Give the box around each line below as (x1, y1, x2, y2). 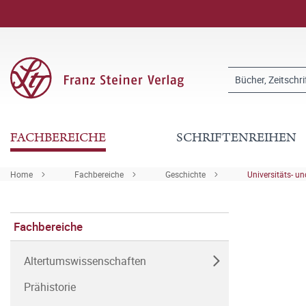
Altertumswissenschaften (24, 253, 146, 268)
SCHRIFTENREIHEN (176, 128, 297, 147)
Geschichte (165, 169, 206, 180)
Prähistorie (24, 279, 76, 294)
